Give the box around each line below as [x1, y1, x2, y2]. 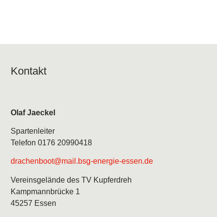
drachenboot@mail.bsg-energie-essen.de [11, 157, 154, 166]
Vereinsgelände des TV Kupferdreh [11, 175, 132, 184]
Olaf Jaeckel [11, 108, 56, 117]
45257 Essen [11, 199, 57, 207]
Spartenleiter [11, 126, 55, 135]
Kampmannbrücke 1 [11, 187, 80, 196]
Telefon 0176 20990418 [11, 138, 93, 147]
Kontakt [11, 65, 47, 77]
